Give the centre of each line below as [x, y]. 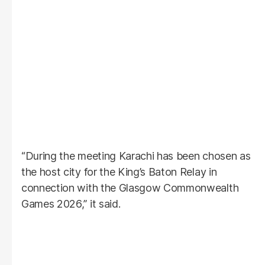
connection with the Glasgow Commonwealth [130, 188]
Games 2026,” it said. [71, 203]
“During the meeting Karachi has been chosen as [136, 156]
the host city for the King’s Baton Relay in [119, 172]
